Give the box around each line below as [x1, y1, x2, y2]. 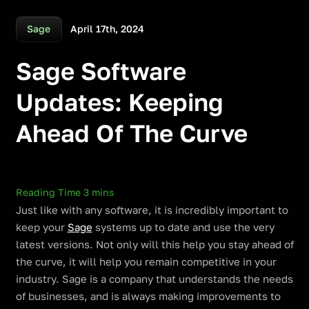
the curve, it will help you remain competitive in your [15, 255, 277, 268]
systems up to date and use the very [92, 221, 275, 233]
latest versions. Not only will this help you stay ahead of [15, 238, 294, 250]
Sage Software [15, 56, 186, 86]
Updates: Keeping [15, 87, 223, 117]
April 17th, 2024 [70, 23, 145, 34]
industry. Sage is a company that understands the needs [15, 272, 293, 285]
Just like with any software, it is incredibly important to [15, 203, 288, 216]
